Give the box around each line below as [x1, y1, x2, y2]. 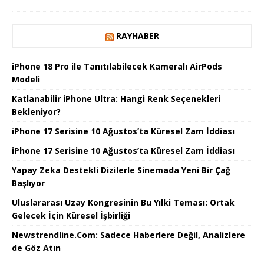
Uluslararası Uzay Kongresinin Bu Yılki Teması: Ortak [12, 197, 235, 209]
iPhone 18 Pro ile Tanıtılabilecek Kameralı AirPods [12, 61, 222, 72]
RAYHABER [115, 30, 159, 42]
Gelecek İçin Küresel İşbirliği [12, 210, 130, 222]
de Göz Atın [12, 242, 61, 254]
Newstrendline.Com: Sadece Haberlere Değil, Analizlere [12, 229, 245, 241]
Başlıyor [12, 177, 45, 189]
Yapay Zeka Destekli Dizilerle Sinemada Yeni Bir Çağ [12, 164, 230, 176]
